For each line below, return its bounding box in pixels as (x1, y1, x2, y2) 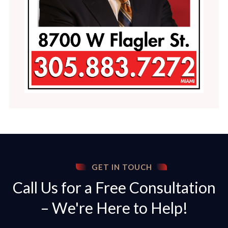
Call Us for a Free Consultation (12, 178, 216, 197)
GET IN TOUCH (92, 162, 152, 172)
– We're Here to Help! (40, 198, 188, 217)
